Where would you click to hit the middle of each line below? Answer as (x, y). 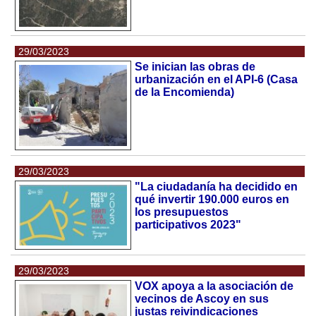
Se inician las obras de (195, 67)
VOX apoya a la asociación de (214, 286)
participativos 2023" (188, 225)
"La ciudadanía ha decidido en (217, 187)
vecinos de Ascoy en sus (202, 299)
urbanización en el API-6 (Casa (217, 80)
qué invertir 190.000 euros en (212, 200)
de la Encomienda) (185, 92)
